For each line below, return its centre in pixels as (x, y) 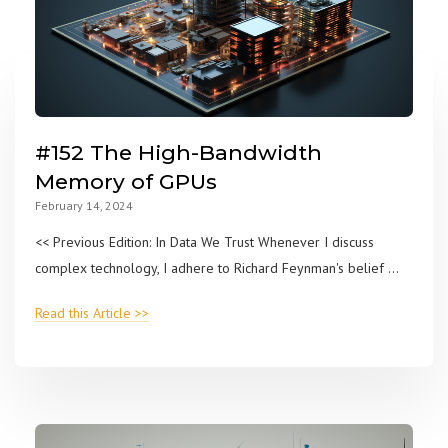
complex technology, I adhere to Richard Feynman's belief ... (217, 267)
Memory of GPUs (126, 181)
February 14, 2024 (84, 205)
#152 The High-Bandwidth (178, 152)
